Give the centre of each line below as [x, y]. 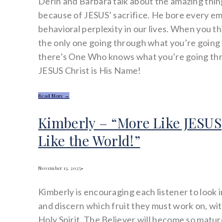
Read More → [54, 95]
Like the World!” [89, 141]
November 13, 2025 [60, 168]
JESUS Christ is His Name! [90, 70]
